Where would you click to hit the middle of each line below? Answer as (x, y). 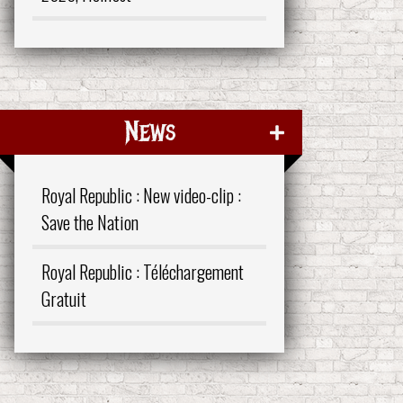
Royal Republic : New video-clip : (141, 195)
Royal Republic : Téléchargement (143, 271)
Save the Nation (90, 222)
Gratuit (64, 298)
